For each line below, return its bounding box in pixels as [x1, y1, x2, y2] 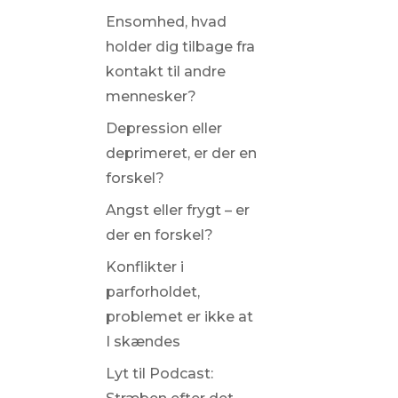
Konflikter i [105, 259, 184, 275]
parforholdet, [105, 283, 200, 300]
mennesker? [105, 88, 196, 105]
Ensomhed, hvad [105, 13, 227, 30]
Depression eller [105, 120, 222, 137]
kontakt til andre [105, 63, 226, 80]
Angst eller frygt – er [105, 202, 250, 219]
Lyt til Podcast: [105, 365, 213, 382]
